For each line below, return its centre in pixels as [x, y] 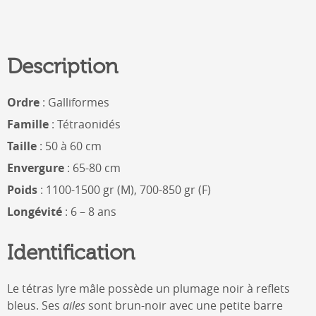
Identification [71, 253]
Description [62, 67]
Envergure [36, 168]
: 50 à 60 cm [69, 146]
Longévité [35, 211]
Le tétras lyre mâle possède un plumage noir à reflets [148, 288]
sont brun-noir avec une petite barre [184, 305]
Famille [28, 124]
